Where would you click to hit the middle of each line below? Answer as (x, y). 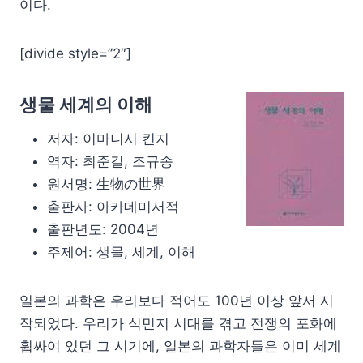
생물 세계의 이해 (86, 104)
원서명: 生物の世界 (106, 184)
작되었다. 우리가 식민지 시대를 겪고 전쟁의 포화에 (178, 323)
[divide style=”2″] (75, 53)
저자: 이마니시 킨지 (108, 138)
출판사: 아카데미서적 (113, 206)
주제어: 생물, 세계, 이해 (121, 252)
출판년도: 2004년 (103, 229)
